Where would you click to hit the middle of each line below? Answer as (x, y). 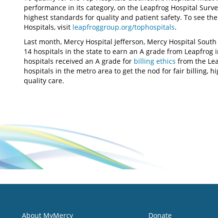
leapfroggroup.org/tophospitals (124, 27)
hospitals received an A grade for (79, 61)
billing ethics (155, 61)
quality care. (44, 81)
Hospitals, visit (48, 27)
